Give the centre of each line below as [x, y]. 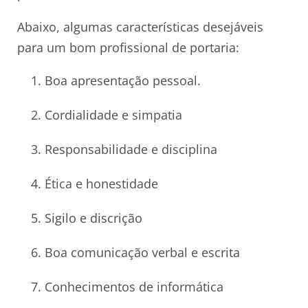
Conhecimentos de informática [134, 286]
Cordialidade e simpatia [113, 114]
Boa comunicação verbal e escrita [142, 252]
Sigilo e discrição [93, 218]
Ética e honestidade [101, 183]
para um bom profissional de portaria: [128, 47]
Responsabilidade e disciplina [131, 149]
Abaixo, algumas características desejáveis [140, 26]
